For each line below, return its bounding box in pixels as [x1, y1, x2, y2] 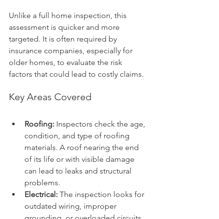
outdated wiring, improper [24, 201, 118, 211]
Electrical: [24, 190, 58, 199]
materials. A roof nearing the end [24, 143, 141, 153]
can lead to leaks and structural [24, 166, 133, 176]
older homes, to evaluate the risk [9, 58, 124, 67]
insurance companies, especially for [9, 46, 134, 56]
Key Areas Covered [9, 91, 91, 103]
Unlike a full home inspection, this [9, 11, 129, 21]
